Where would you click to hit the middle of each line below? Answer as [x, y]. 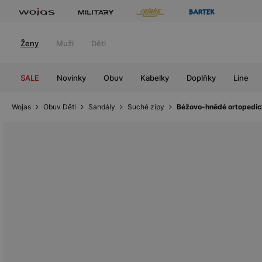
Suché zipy [146, 107]
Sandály [102, 107]
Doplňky [201, 78]
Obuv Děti [60, 107]
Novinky [71, 78]
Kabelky [155, 78]
